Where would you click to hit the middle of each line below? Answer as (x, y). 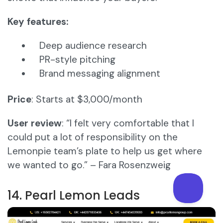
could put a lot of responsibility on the (93, 137)
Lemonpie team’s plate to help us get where (105, 151)
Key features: (38, 22)
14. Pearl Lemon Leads (74, 196)
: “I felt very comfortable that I (128, 123)
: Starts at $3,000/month (87, 100)
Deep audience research (93, 46)
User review (35, 123)
